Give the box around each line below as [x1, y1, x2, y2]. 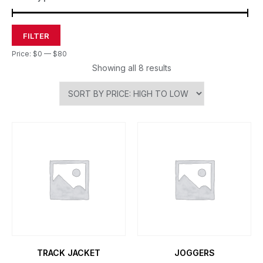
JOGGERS [174, 248, 215, 258]
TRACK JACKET [37, 248, 100, 258]
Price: [12, 49, 33, 58]
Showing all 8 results [92, 63, 171, 73]
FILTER [23, 31, 49, 41]
